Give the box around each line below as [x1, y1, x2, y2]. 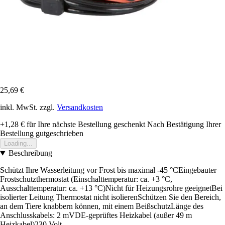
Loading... [4, 140, 33, 148]
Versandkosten [57, 103, 103, 112]
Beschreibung [8, 149, 52, 158]
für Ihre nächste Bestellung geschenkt [25, 120, 145, 129]
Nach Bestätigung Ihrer [147, 120, 221, 129]
